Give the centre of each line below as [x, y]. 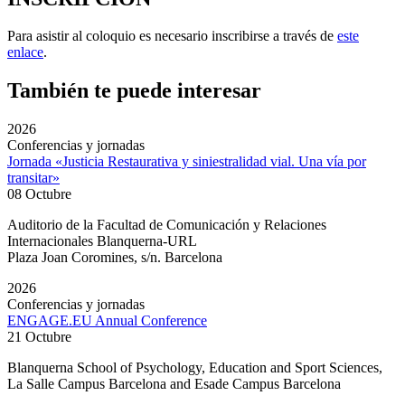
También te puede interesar [134, 91]
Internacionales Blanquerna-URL [102, 241]
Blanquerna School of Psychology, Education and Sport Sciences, [195, 368]
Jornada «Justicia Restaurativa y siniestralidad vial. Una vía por [187, 162]
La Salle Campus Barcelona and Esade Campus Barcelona [174, 384]
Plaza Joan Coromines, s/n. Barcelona [115, 258]
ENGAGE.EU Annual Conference [107, 321]
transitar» [33, 178]
